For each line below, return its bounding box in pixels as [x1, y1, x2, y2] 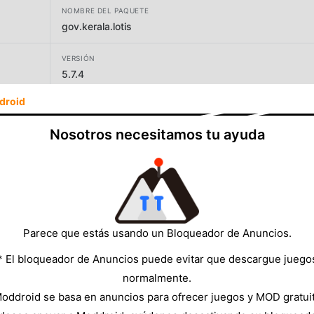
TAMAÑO [61, 149, 95, 158]
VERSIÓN [61, 53, 95, 62]
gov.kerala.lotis [61, 20, 132, 32]
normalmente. [123, 271, 191, 285]
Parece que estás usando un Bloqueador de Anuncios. [22, 226, 292, 240]
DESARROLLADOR [61, 101, 128, 110]
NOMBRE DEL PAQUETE [61, 6, 149, 15]
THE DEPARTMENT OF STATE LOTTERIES [61, 115, 254, 128]
